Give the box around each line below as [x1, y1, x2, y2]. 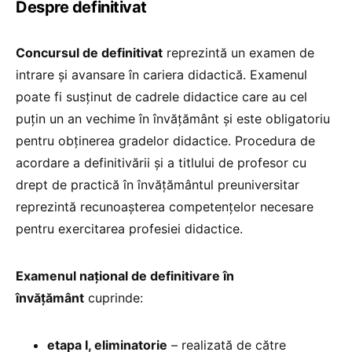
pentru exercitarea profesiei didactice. [16, 221, 243, 237]
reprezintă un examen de [163, 45, 314, 61]
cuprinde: [84, 290, 143, 306]
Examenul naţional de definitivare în [16, 268, 234, 284]
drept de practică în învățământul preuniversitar [16, 177, 299, 193]
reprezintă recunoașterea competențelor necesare [16, 199, 313, 215]
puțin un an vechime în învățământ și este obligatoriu [16, 111, 330, 127]
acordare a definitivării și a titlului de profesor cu [16, 155, 306, 171]
